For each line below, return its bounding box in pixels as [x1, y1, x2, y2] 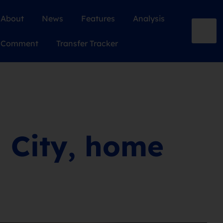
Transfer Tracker [56, 38, 118, 48]
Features [81, 13, 115, 23]
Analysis [132, 13, 165, 23]
